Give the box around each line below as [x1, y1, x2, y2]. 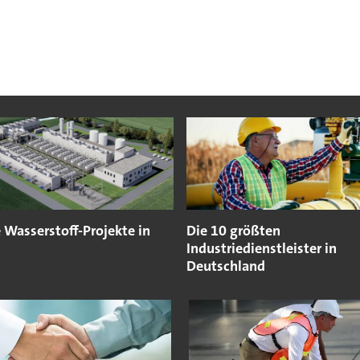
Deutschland [186, 256, 265, 276]
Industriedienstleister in [186, 239, 337, 259]
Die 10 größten [186, 221, 280, 241]
